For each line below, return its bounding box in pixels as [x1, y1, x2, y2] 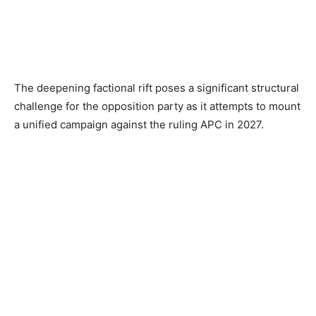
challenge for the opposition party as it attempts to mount [14, 99, 300, 114]
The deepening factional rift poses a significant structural [14, 81, 299, 95]
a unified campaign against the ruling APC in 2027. [14, 118, 264, 132]
